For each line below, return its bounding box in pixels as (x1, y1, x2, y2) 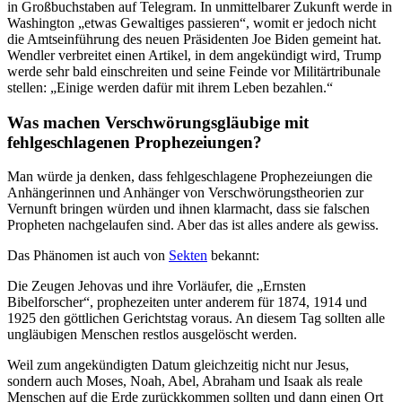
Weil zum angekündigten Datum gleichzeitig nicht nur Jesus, (7, 357, 349, 373)
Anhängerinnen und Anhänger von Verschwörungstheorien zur (7, 185, 363, 201)
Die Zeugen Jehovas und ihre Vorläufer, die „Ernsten (7, 278, 306, 294)
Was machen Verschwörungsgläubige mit (7, 112, 309, 132)
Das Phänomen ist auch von (7, 248, 169, 264)
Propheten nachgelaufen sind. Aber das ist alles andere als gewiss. (7, 217, 379, 233)
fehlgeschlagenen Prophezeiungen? (7, 132, 262, 152)
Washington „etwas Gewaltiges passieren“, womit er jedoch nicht (7, 14, 376, 31)
